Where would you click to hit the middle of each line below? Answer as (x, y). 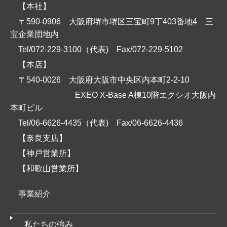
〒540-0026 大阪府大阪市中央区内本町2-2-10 (108, 80)
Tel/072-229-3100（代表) (67, 49)
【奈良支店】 (43, 138)
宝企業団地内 (34, 34)
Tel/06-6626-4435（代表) (67, 123)
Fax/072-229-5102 (150, 49)
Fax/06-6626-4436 (150, 123)
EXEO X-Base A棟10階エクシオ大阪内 (117, 95)
